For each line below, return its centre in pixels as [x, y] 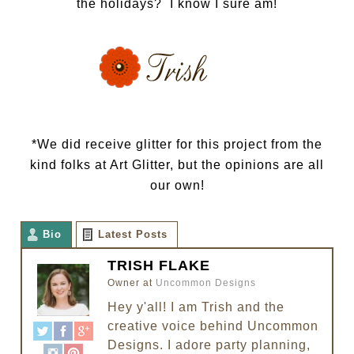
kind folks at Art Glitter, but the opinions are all [177, 165]
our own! [177, 186]
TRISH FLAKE [159, 266]
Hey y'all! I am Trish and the [196, 307]
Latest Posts [133, 235]
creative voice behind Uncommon [213, 326]
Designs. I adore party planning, [209, 345]
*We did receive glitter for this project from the [177, 145]
